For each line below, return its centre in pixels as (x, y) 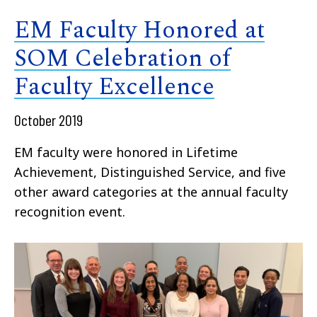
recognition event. (70, 211)
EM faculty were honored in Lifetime (126, 152)
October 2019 (48, 119)
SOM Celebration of (122, 58)
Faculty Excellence (114, 87)
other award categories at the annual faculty (151, 191)
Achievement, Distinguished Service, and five (150, 172)
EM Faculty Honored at (139, 30)
